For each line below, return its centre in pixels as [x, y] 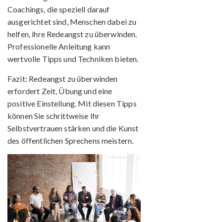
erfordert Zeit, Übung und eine [60, 91]
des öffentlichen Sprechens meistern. [71, 140]
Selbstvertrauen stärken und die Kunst [73, 128]
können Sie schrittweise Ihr [54, 115]
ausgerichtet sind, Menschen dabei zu [72, 21]
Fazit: [17, 78]
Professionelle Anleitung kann [59, 46]
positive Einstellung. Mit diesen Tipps [72, 103]
